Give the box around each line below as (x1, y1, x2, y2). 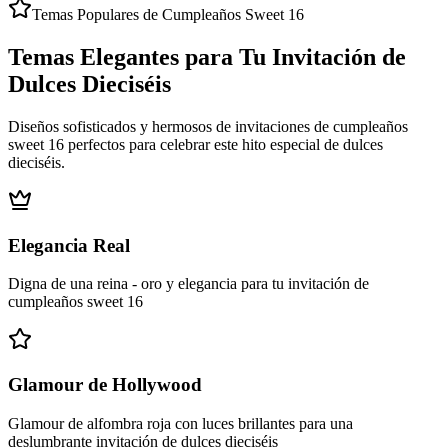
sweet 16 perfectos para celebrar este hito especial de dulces (8, 135, 383, 153)
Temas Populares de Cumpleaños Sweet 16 (32, 6, 304, 24)
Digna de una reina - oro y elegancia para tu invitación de (8, 275, 369, 293)
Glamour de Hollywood (8, 374, 202, 396)
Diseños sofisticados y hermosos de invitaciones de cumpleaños (8, 117, 408, 135)
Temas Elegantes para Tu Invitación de (8, 44, 406, 71)
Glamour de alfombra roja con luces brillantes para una (8, 414, 353, 432)
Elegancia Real (8, 234, 130, 256)
